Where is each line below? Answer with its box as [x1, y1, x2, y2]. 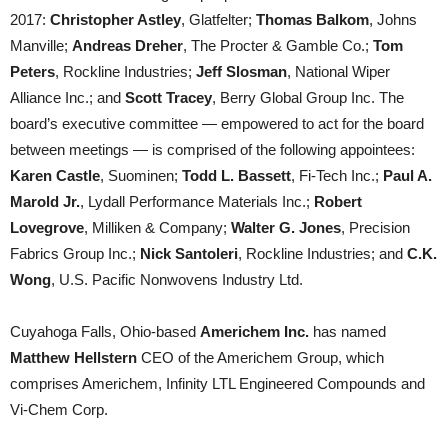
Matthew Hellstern [10, 349, 137, 366]
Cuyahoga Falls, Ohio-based [10, 323, 200, 340]
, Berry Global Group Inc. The [212, 89, 404, 106]
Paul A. [383, 167, 432, 184]
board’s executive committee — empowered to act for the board [10, 115, 424, 132]
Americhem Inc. [200, 323, 309, 340]
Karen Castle [10, 167, 100, 184]
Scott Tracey [125, 89, 212, 106]
